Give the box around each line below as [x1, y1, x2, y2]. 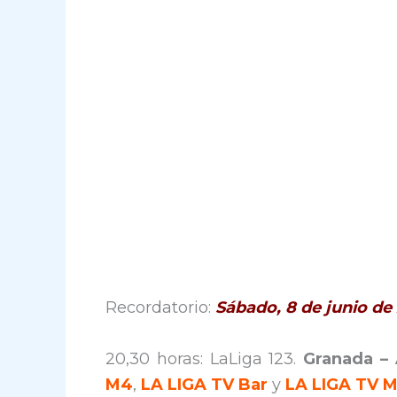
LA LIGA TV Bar [141, 374, 268, 394]
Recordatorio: [105, 297, 215, 317]
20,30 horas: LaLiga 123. [105, 348, 304, 369]
